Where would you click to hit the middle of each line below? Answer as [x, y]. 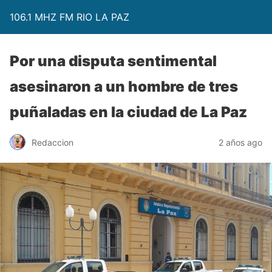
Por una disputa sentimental [113, 61]
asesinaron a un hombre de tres [124, 87]
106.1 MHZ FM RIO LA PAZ [70, 17]
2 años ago [240, 142]
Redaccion [53, 142]
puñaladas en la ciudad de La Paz [128, 112]
